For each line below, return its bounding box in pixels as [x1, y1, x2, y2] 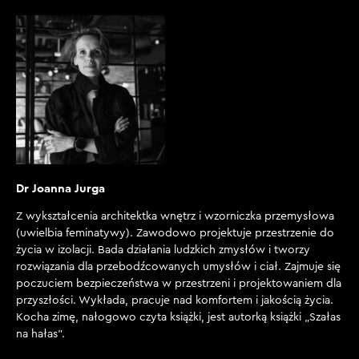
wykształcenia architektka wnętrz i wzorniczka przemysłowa [22, 211, 334, 222]
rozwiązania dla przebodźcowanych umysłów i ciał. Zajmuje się [16, 261, 341, 272]
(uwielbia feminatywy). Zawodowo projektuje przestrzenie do [16, 228, 334, 239]
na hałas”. [16, 329, 65, 340]
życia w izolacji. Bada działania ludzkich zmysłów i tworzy [16, 244, 310, 256]
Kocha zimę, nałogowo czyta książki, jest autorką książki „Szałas [16, 312, 341, 323]
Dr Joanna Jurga [16, 180, 105, 196]
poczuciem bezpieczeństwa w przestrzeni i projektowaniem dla [16, 278, 341, 289]
